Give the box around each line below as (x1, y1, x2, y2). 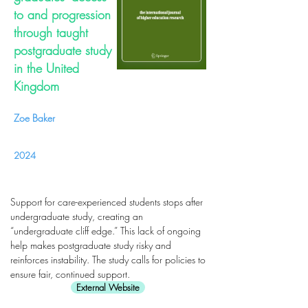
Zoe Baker (14, 111, 55, 124)
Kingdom (14, 78, 59, 94)
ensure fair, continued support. (10, 267, 130, 280)
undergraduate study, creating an (10, 210, 143, 223)
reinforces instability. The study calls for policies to (10, 253, 206, 266)
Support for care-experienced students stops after (10, 195, 203, 208)
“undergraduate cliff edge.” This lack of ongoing (10, 224, 201, 237)
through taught (14, 24, 88, 41)
